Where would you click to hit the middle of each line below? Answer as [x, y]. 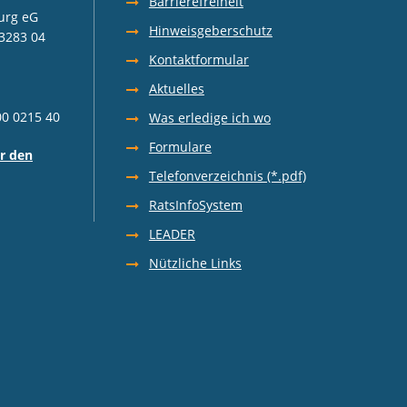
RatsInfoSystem [195, 204]
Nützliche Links [195, 263]
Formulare [180, 146]
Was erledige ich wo [209, 117]
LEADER [172, 233]
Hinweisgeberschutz [210, 30]
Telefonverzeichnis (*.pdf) [227, 175]
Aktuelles [176, 88]
